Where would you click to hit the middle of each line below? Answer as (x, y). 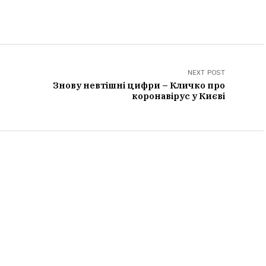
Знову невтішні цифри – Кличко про (139, 85)
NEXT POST (206, 72)
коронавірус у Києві (178, 96)
